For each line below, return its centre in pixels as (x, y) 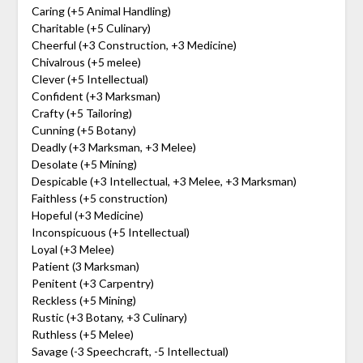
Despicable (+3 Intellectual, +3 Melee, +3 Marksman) (164, 181)
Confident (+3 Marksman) (96, 96)
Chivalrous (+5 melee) (86, 62)
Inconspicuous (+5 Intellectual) (110, 232)
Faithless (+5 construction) (99, 198)
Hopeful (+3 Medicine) (87, 215)
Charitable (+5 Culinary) (91, 28)
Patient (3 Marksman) (85, 266)
